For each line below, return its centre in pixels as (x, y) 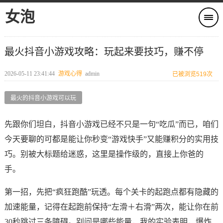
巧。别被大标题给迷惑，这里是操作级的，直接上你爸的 (104, 154)
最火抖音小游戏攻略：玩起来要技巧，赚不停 (104, 52)
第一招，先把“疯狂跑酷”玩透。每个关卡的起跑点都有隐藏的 (111, 192)
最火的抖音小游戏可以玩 (43, 98)
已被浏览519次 (193, 74)
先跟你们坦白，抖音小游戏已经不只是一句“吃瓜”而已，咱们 (111, 124)
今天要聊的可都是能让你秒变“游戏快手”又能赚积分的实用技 (111, 139)
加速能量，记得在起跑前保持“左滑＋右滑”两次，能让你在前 (111, 207)
